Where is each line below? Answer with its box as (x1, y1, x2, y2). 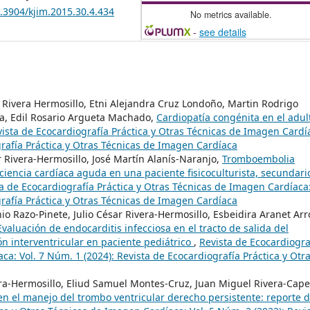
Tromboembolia (222, 152, 295, 166)
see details (199, 24, 246, 39)
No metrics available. (190, 8, 272, 21)
